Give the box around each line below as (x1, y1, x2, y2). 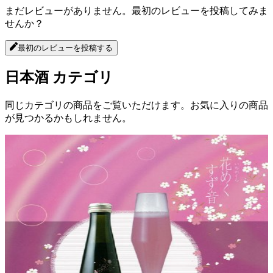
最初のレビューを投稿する (18, 43, 113, 52)
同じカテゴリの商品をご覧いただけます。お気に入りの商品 (5, 99, 268, 110)
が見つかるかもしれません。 (5, 112, 132, 123)
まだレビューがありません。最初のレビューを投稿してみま (5, 5, 268, 16)
